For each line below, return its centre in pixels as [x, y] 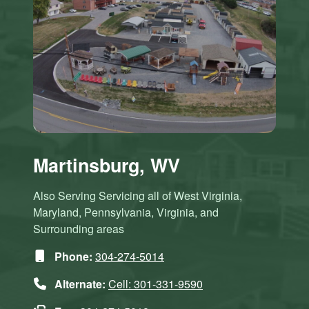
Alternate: [80, 284]
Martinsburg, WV [107, 165]
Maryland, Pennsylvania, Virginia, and [126, 212]
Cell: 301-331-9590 [156, 284]
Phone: [73, 257]
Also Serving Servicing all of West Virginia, [138, 196]
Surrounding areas [79, 229]
